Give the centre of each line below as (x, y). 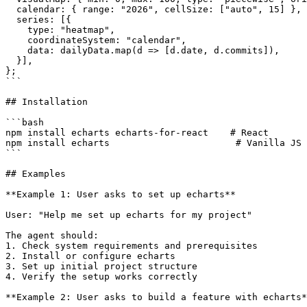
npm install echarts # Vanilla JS (153, 143)
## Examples (36, 173)
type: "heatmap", (60, 29)
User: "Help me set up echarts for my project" (129, 214)
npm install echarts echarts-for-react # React (137, 132)
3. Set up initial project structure (101, 266)
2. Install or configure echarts (90, 256)
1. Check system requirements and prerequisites (132, 245)
